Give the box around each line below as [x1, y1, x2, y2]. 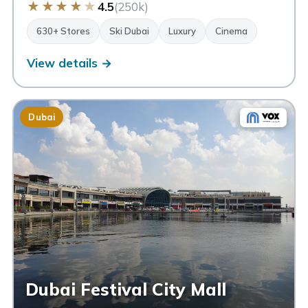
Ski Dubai [109, 25, 150, 37]
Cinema [215, 25, 248, 37]
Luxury [168, 25, 197, 37]
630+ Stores [36, 25, 91, 37]
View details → [27, 56, 113, 71]
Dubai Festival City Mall [25, 278, 227, 300]
